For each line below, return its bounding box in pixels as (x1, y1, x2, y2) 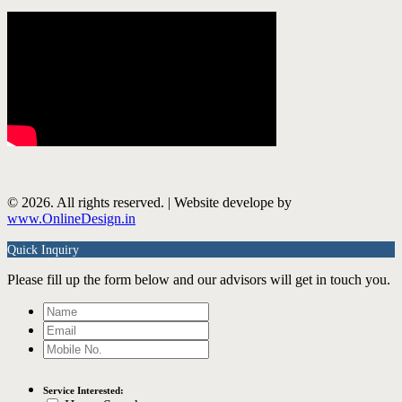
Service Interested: (43, 384, 124, 396)
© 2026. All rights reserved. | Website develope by (7, 194, 292, 210)
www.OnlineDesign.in (7, 210, 135, 226)
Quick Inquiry (7, 242, 79, 257)
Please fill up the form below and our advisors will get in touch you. (7, 271, 390, 287)
